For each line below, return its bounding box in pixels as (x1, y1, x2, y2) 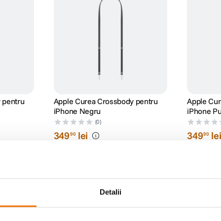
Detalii (99, 187, 122, 196)
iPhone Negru (53, 106, 101, 116)
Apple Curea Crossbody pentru (53, 96, 158, 107)
